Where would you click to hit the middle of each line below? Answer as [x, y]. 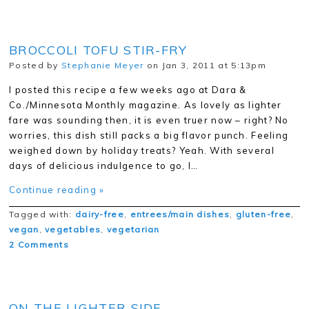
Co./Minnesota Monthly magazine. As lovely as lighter [146, 105]
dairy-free [99, 215]
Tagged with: [42, 215]
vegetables [73, 230]
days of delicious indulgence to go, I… [104, 166]
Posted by [36, 66]
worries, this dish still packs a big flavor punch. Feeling [149, 136]
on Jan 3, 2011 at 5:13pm [205, 66]
